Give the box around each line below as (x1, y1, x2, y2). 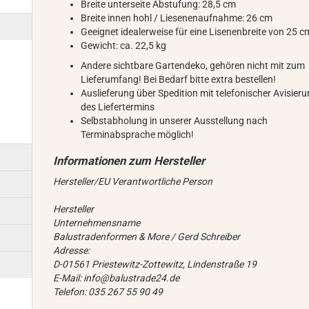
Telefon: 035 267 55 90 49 (53, 286, 163, 298)
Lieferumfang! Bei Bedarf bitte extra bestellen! (81, 74, 277, 85)
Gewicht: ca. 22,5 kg (81, 40, 167, 51)
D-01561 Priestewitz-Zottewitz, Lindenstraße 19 (53, 259, 257, 270)
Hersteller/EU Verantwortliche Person (53, 176, 213, 188)
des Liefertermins (81, 101, 155, 112)
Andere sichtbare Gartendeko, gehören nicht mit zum (81, 60, 306, 71)
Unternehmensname (53, 217, 141, 229)
